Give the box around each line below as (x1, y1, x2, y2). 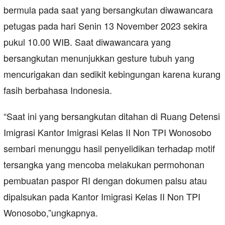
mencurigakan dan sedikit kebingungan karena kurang (4, 67, 220, 81)
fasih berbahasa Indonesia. (4, 83, 112, 97)
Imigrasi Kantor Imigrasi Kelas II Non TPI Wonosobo (4, 126, 211, 139)
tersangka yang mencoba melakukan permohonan (4, 158, 204, 171)
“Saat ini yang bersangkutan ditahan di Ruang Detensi (4, 109, 220, 123)
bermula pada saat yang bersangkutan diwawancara (4, 3, 213, 17)
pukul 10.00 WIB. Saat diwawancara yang (4, 35, 171, 49)
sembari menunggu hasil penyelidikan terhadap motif (4, 142, 215, 155)
